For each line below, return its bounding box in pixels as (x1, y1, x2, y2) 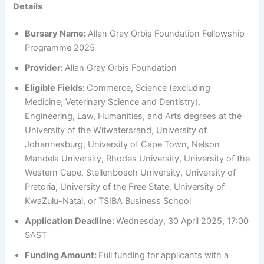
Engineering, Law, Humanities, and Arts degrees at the (25, 110, 242, 121)
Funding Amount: (25, 249, 97, 260)
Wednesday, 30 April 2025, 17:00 (114, 215, 249, 226)
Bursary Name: (25, 28, 87, 39)
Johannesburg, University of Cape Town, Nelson (25, 138, 220, 150)
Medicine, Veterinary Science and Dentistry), (25, 96, 201, 107)
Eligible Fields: (25, 82, 85, 93)
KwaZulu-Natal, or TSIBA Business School (25, 195, 192, 206)
